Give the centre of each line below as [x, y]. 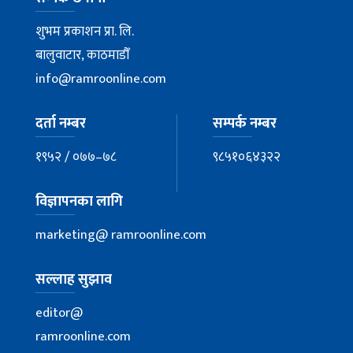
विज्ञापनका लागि [79, 202]
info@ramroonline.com [101, 79]
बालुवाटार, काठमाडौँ [82, 56]
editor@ [59, 313]
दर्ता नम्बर [61, 124]
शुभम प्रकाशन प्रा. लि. [85, 32]
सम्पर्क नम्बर [245, 124]
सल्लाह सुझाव [74, 280]
